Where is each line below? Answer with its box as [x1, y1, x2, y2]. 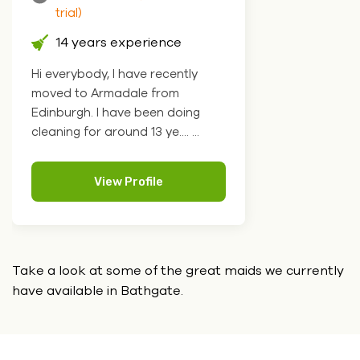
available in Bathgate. [47, 282, 183, 301]
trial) [55, 5, 82, 22]
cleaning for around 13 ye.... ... [31, 124, 199, 141]
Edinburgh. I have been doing [31, 104, 200, 121]
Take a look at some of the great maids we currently [12, 262, 344, 280]
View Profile [94, 174, 163, 190]
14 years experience [55, 34, 182, 52]
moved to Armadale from [31, 85, 179, 102]
